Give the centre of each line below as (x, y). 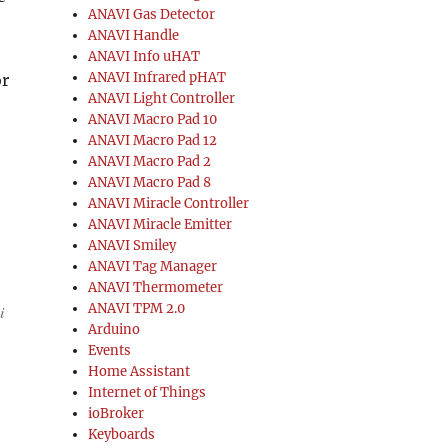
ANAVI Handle (134, 36)
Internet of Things (147, 393)
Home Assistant (139, 372)
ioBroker (116, 414)
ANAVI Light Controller (162, 99)
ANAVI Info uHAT (144, 57)
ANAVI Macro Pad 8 (150, 183)
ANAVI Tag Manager (153, 267)
